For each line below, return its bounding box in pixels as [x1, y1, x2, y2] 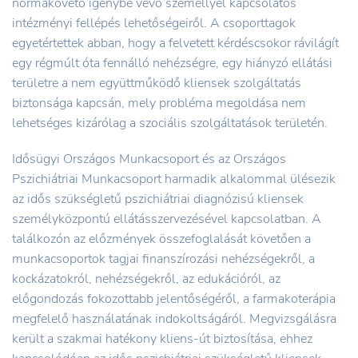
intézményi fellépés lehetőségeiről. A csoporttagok [12, 14, 296, 32]
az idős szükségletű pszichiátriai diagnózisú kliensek [12, 189, 304, 208]
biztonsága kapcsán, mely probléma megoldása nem [12, 93, 306, 112]
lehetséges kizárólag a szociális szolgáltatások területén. [12, 113, 328, 132]
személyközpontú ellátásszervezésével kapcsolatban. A [12, 209, 321, 228]
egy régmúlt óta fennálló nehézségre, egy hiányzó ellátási [12, 54, 332, 72]
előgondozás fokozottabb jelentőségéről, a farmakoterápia [12, 289, 336, 308]
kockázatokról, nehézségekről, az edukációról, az [12, 269, 280, 288]
